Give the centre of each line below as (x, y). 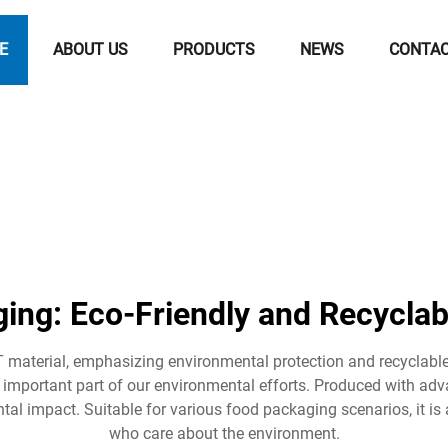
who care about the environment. (224, 433)
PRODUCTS (213, 49)
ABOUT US (90, 49)
